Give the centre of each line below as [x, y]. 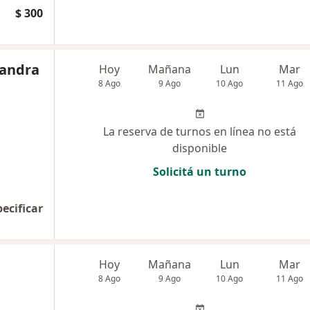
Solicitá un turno [200, 172]
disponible [200, 148]
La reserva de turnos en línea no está [200, 131]
